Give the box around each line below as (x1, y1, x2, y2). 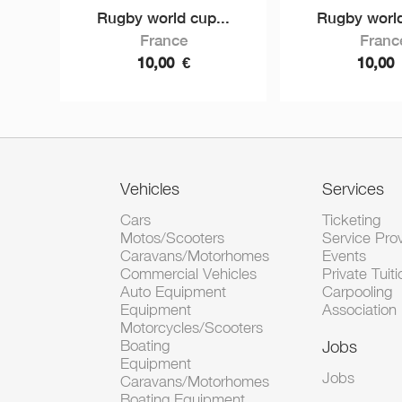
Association (322, 301, 398, 319)
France (139, 31, 188, 49)
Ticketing (322, 211, 381, 229)
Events (322, 247, 367, 265)
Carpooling (322, 283, 393, 301)
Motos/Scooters (120, 229, 225, 247)
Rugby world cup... (97, 9, 231, 27)
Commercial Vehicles (120, 265, 258, 283)
